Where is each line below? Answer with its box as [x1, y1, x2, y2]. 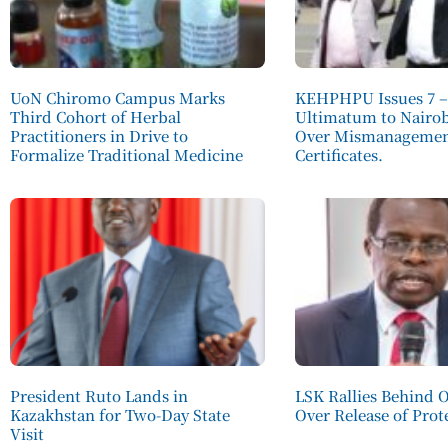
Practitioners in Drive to [10, 124, 188, 146]
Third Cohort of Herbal [10, 105, 181, 127]
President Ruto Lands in [10, 385, 188, 407]
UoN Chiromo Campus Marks [10, 86, 225, 108]
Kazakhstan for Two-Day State [10, 404, 230, 426]
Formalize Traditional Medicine [10, 143, 243, 165]
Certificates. [295, 143, 384, 165]
